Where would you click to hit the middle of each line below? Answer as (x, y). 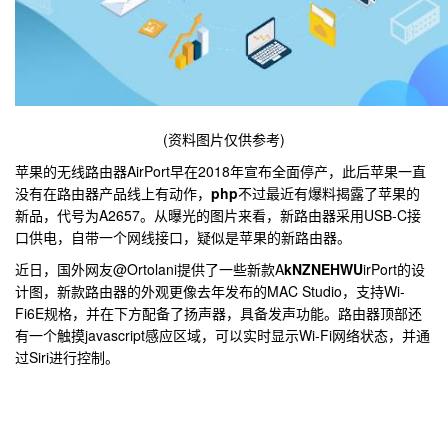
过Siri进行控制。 (67, 357)
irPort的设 (394, 269)
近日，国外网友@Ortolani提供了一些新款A (149, 269)
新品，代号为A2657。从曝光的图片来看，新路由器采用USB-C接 (218, 215)
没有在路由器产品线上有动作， (113, 193)
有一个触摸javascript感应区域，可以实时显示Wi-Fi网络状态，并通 (222, 335)
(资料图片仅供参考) (224, 139)
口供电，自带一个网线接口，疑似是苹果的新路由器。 (183, 237)
